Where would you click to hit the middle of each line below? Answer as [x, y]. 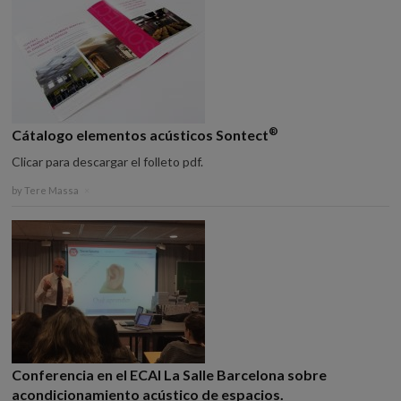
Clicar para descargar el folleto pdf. [111, 162]
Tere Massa [52, 190]
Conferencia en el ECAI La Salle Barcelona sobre [170, 375]
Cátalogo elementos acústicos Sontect [141, 135]
